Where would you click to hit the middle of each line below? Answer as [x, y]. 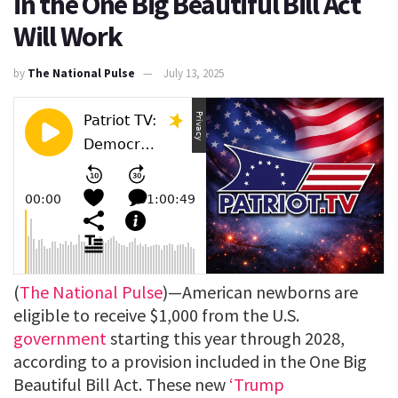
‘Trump [257, 384]
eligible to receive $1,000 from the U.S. [156, 314]
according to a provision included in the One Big [190, 361]
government [60, 338]
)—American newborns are [260, 291]
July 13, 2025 [194, 73]
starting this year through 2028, [226, 338]
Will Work [68, 36]
